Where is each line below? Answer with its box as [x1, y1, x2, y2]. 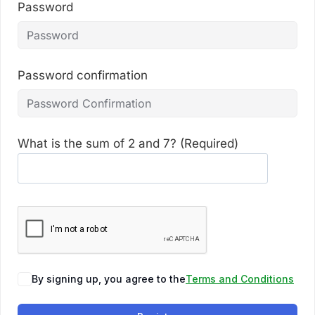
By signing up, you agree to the [32, 272, 186, 285]
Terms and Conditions [186, 272, 294, 285]
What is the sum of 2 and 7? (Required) [18, 136, 238, 150]
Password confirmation [18, 68, 148, 82]
